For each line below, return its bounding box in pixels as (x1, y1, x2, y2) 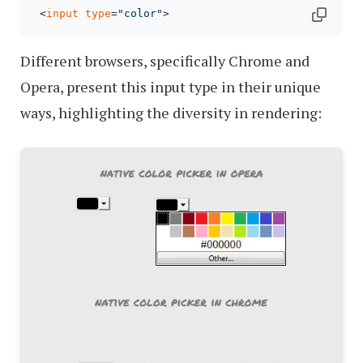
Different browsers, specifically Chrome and (20, 51, 310, 70)
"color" (117, 7, 163, 19)
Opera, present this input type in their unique (20, 77, 321, 96)
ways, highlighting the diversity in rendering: (20, 103, 322, 122)
